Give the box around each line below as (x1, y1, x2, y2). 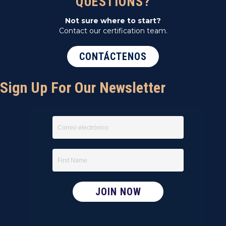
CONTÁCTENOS (79, 50, 147, 63)
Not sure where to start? (65, 16, 161, 26)
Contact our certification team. (59, 26, 167, 36)
